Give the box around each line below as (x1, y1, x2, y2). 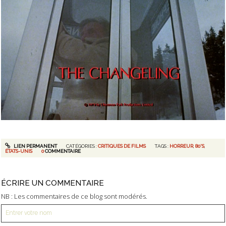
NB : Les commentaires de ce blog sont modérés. (1, 191, 147, 201)
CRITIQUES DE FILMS (97, 143, 146, 149)
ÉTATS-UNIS (5, 148, 33, 154)
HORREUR (169, 143, 194, 149)
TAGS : (155, 143, 170, 149)
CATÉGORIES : (66, 143, 98, 149)
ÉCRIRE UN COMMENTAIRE (1, 178, 104, 188)
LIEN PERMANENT (12, 143, 57, 149)
